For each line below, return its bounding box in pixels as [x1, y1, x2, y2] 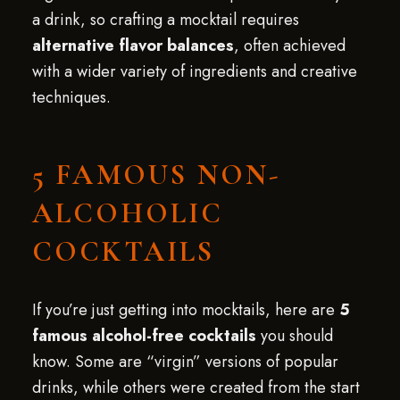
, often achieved [233, 34, 346, 57]
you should [255, 324, 333, 347]
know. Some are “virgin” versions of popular [31, 350, 338, 373]
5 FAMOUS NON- [31, 157, 281, 192]
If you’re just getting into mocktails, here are [31, 298, 339, 321]
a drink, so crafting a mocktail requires [31, 8, 299, 31]
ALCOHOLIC [31, 196, 224, 230]
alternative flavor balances [31, 34, 234, 57]
